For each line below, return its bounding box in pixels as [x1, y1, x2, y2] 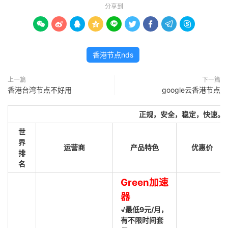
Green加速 [121, 177, 168, 188]
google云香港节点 [162, 85, 220, 94]
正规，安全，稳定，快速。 [139, 110, 224, 119]
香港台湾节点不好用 [8, 85, 72, 94]
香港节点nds [92, 50, 133, 59]
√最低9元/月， [121, 205, 168, 214]
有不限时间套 [121, 216, 163, 224]
